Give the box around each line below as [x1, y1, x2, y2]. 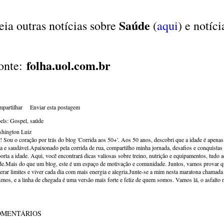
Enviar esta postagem [30, 103, 80, 111]
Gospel [10, 116, 27, 124]
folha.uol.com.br [26, 56, 110, 74]
